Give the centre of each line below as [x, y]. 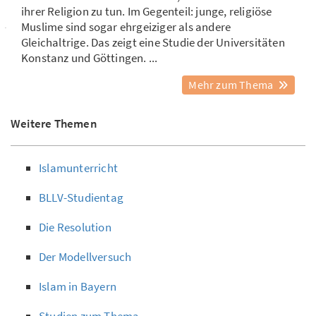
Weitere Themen [54, 124]
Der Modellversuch [85, 257]
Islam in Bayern [78, 287]
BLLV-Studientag [81, 198]
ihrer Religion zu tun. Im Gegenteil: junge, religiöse [147, 12]
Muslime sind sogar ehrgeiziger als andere [126, 27]
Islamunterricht [78, 168]
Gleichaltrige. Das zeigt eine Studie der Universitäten [153, 43]
